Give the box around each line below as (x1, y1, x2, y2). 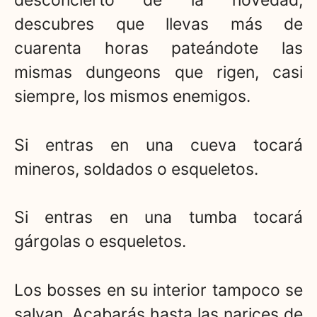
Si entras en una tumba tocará (14, 207, 303, 228)
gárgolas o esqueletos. (14, 231, 186, 252)
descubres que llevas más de (14, 14, 303, 35)
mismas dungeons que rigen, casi (14, 62, 303, 83)
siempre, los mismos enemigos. (14, 86, 250, 107)
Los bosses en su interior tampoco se (14, 279, 303, 300)
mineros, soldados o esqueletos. (14, 158, 258, 179)
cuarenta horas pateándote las (14, 38, 303, 59)
